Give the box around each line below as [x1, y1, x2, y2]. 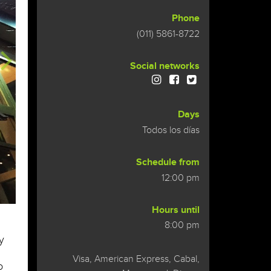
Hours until [152, 204, 200, 216]
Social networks [130, 60, 200, 72]
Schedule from [136, 156, 200, 168]
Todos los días [142, 124, 200, 136]
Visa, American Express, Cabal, [73, 253, 200, 266]
